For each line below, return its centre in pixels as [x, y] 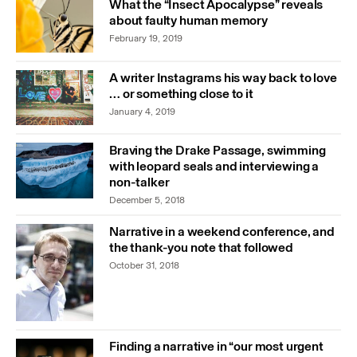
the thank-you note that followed [201, 248]
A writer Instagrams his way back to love [223, 77]
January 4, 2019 [142, 111]
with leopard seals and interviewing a [214, 167]
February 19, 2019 [146, 38]
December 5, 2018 [147, 200]
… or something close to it [181, 93]
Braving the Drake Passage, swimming [218, 151]
